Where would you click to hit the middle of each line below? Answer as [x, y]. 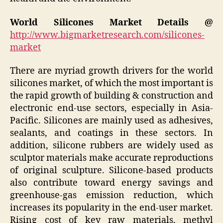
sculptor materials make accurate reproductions [111, 158]
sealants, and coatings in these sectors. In [111, 133]
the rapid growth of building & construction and [111, 96]
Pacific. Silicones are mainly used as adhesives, [111, 121]
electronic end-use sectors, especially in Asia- [111, 109]
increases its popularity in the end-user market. [111, 208]
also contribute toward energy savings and [111, 183]
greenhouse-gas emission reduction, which [111, 196]
